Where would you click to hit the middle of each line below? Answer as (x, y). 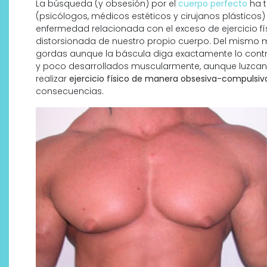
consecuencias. (70, 91)
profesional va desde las (153, 197)
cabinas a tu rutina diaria (157, 211)
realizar (52, 79)
